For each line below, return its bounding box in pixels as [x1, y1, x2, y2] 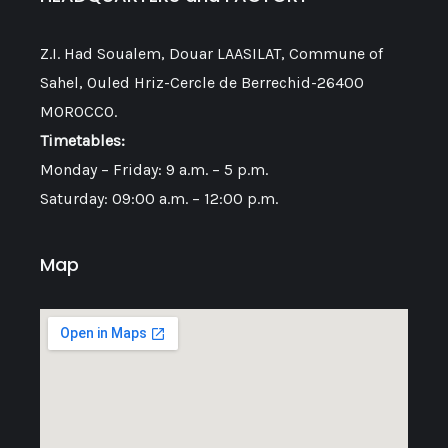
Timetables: [40, 131, 125, 151]
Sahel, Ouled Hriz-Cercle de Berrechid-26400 [40, 73, 364, 93]
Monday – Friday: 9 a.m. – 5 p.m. [40, 160, 268, 180]
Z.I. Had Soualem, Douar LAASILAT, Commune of [40, 44, 383, 64]
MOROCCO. [40, 102, 117, 122]
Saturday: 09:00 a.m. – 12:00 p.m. [40, 189, 278, 209]
